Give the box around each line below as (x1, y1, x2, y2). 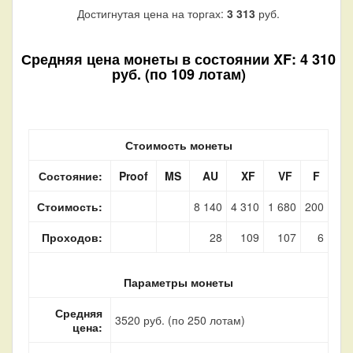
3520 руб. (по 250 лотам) (115, 312, 245, 329)
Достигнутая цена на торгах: (77, 6, 227, 22)
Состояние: (39, 168, 102, 184)
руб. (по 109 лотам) (111, 64, 246, 85)
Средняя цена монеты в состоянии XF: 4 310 (21, 49, 336, 70)
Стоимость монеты (124, 137, 232, 154)
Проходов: (42, 229, 102, 246)
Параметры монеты (124, 274, 233, 291)
